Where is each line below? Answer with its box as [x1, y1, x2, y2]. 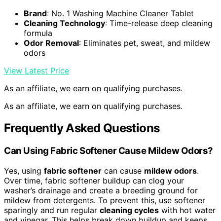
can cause [102, 165, 144, 176]
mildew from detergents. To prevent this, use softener [4, 195, 205, 205]
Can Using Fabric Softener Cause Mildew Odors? [4, 145, 213, 156]
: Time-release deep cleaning [105, 18, 213, 29]
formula [24, 28, 52, 38]
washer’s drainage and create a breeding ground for [4, 185, 198, 195]
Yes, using [4, 165, 44, 176]
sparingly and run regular [4, 205, 100, 215]
